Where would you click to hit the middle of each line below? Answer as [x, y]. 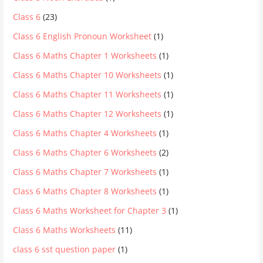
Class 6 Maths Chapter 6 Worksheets [85, 153]
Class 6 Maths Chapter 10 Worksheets [87, 75]
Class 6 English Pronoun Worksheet [82, 36]
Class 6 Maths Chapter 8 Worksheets [85, 191]
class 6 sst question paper [65, 249]
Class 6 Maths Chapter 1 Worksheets [85, 56]
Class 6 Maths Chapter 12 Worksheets [87, 114]
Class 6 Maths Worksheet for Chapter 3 [90, 211]
